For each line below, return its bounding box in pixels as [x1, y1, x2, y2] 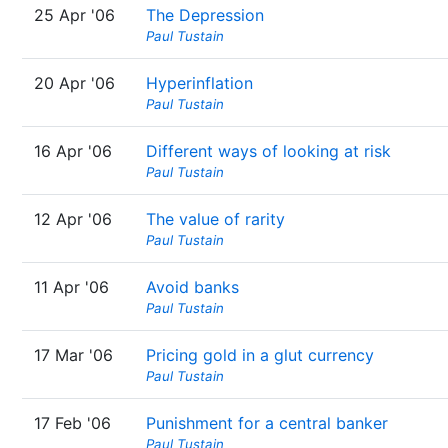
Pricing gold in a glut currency [146, 345, 374, 365]
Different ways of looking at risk [146, 141, 391, 161]
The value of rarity [146, 209, 285, 229]
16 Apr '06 [34, 141, 112, 161]
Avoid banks [146, 277, 239, 297]
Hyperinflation [146, 73, 253, 93]
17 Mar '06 [34, 345, 113, 365]
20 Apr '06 [34, 73, 115, 93]
